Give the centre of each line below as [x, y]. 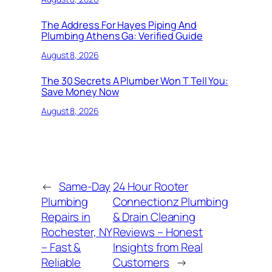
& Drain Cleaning [154, 216]
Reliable [61, 262]
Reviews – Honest [158, 232]
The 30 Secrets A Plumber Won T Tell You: [135, 80]
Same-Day [85, 186]
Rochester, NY [77, 232]
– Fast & [61, 247]
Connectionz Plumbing [170, 201]
